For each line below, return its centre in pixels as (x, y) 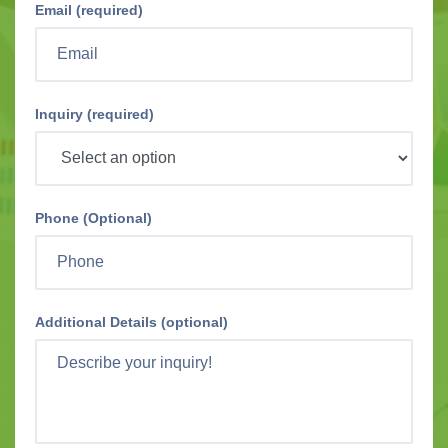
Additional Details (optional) (131, 321)
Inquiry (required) (94, 113)
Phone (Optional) (93, 217)
